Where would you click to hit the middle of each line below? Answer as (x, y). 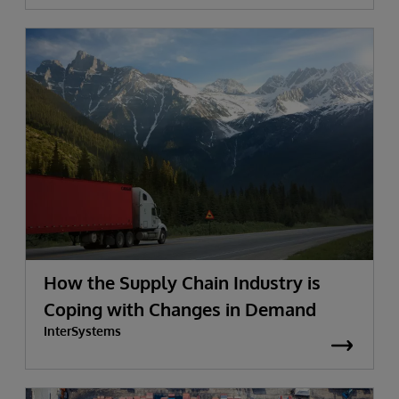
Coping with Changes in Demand (180, 309)
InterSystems (82, 331)
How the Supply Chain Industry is (182, 282)
